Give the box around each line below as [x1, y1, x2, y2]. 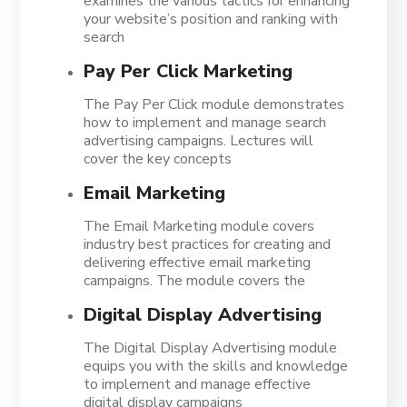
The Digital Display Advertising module [84, 338, 338, 358]
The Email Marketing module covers [84, 216, 315, 236]
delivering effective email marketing [84, 253, 312, 273]
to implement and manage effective [84, 374, 312, 394]
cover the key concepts [84, 149, 233, 169]
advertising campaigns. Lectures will [84, 131, 314, 151]
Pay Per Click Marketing [84, 59, 293, 84]
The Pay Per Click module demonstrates [84, 94, 345, 114]
